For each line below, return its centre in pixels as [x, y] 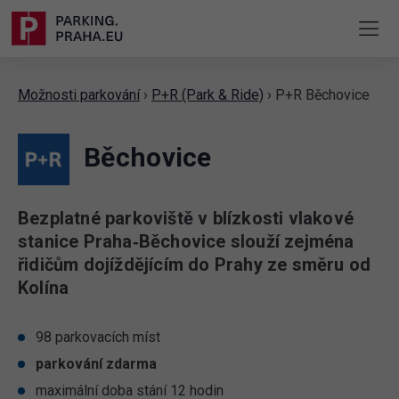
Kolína [44, 288]
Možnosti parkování [79, 95]
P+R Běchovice [322, 95]
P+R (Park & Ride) [208, 95]
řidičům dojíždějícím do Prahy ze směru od [195, 265]
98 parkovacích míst [98, 338]
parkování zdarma [96, 364]
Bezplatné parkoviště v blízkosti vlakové [186, 219]
